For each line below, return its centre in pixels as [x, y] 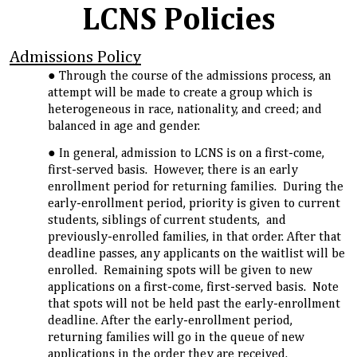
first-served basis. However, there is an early [173, 171]
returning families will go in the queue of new [176, 338]
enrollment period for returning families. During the [196, 188]
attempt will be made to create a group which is [180, 93]
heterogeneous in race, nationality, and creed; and [185, 110]
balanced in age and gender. [124, 126]
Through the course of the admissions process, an [195, 76]
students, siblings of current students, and [167, 221]
